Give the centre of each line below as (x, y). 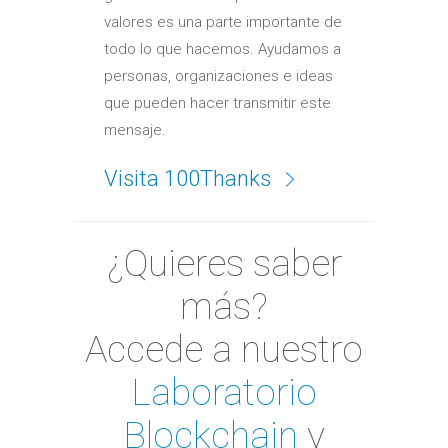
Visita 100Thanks (190, 178)
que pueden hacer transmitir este (217, 102)
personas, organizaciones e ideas (218, 75)
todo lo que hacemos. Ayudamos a (222, 48)
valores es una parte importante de (223, 21)
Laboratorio (224, 391)
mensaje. (135, 129)
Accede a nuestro (224, 348)
